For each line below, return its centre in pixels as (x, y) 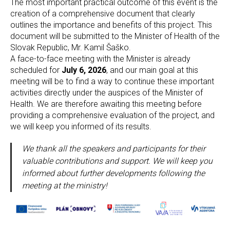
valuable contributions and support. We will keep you (117, 161)
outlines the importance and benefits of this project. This (111, 25)
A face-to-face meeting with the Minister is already (100, 59)
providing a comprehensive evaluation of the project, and (112, 115)
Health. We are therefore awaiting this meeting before (106, 104)
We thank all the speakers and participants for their (114, 148)
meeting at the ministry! (65, 185)
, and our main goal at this (152, 70)
